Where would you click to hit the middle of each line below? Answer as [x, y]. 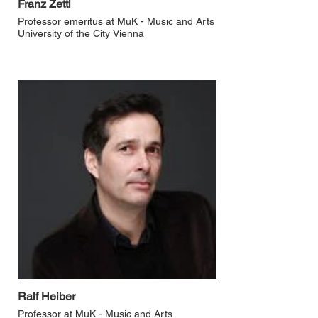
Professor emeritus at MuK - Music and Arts [116, 21]
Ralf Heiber [46, 296]
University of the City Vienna [81, 33]
